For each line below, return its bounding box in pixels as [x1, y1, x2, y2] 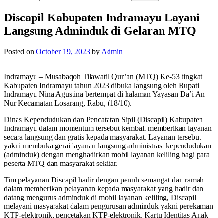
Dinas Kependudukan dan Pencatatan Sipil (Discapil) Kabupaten [4, 115, 203, 124]
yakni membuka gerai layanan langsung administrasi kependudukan [4, 141, 211, 150]
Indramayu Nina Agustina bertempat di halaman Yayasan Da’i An [4, 90, 205, 98]
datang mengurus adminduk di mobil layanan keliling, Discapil [4, 193, 196, 201]
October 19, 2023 [36, 47, 90, 55]
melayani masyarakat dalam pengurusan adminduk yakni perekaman [4, 201, 213, 210]
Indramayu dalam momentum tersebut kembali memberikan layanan [4, 124, 212, 132]
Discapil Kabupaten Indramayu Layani [4, 11, 200, 24]
